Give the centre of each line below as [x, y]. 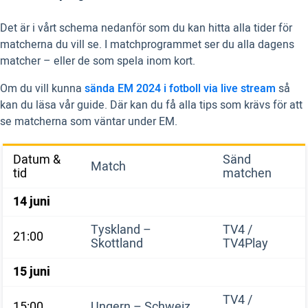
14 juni [32, 202]
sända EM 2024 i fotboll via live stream [180, 89]
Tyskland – [121, 230]
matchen [247, 174]
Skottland [117, 244]
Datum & [37, 160]
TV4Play [245, 244]
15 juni [32, 272]
